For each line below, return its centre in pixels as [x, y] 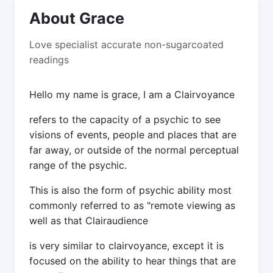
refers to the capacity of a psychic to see [125, 119]
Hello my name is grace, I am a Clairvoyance [132, 94]
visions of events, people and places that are [133, 134]
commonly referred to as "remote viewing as [132, 205]
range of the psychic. [78, 165]
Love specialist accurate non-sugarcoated [126, 44]
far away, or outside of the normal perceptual [134, 150]
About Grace [77, 18]
